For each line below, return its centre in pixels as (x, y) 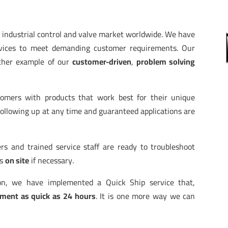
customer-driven (100, 61)
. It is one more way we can (145, 196)
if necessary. (52, 160)
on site (17, 160)
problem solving (166, 61)
